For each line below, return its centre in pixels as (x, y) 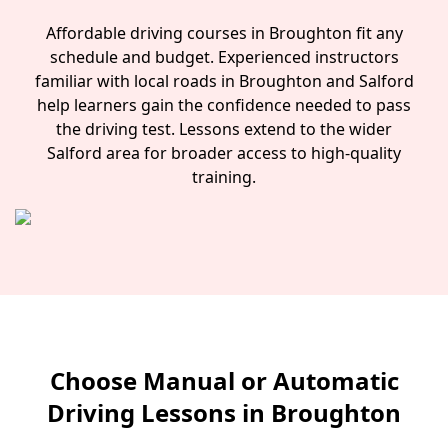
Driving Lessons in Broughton (224, 412)
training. (224, 177)
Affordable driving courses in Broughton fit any (224, 33)
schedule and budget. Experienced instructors (224, 57)
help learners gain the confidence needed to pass (224, 105)
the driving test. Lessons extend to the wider (224, 129)
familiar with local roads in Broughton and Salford (224, 81)
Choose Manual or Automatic (224, 380)
